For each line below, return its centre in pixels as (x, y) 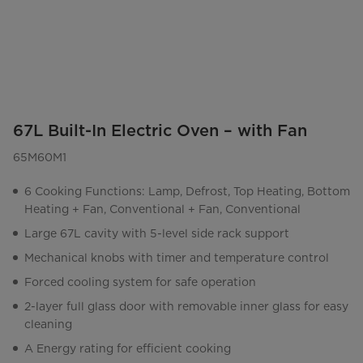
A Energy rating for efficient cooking (128, 349)
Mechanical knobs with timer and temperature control (177, 258)
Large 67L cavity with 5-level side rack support (157, 234)
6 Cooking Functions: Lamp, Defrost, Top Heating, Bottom (187, 192)
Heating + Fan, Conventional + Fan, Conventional (162, 209)
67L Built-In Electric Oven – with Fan (160, 131)
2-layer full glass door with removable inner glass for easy (186, 307)
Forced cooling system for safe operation (140, 282)
